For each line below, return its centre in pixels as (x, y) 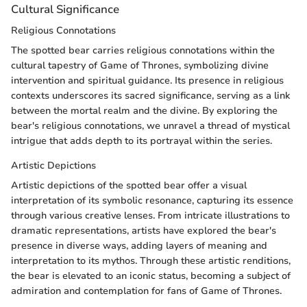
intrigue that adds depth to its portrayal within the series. (142, 141)
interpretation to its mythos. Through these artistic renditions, (151, 261)
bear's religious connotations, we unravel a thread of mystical (150, 126)
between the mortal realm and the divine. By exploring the (144, 111)
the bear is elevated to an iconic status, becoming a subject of (151, 276)
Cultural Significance (65, 10)
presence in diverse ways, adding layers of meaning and (139, 246)
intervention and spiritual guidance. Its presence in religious (147, 81)
